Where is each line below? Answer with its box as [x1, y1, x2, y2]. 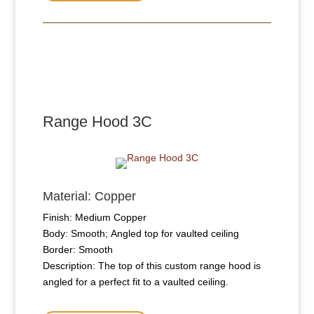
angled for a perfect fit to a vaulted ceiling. [42, 276, 228, 288]
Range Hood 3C [42, 113, 152, 131]
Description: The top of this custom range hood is [42, 260, 261, 272]
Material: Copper [42, 189, 136, 204]
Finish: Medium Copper [42, 212, 146, 224]
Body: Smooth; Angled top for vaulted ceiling [42, 228, 239, 240]
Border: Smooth [42, 244, 113, 256]
